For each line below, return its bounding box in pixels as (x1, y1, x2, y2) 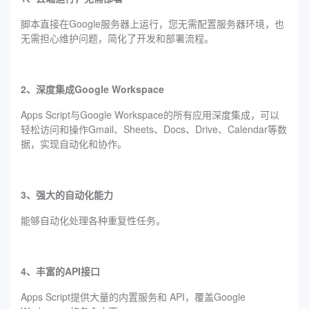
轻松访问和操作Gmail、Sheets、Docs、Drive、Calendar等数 (21, 121, 287, 136)
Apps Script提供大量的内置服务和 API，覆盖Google (21, 289, 246, 303)
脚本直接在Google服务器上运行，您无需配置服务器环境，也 (21, 16, 284, 30)
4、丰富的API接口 (21, 263, 100, 278)
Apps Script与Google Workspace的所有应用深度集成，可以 (21, 107, 279, 121)
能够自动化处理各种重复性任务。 (21, 212, 166, 227)
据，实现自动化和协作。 (21, 136, 127, 150)
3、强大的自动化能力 (21, 187, 113, 201)
